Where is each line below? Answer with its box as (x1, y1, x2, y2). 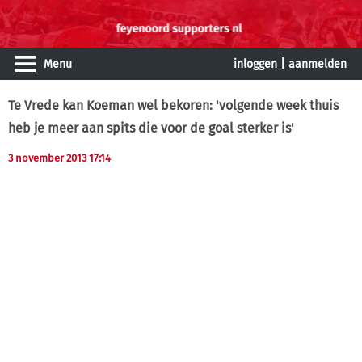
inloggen (234, 57, 277, 71)
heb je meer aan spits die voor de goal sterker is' (8, 120, 294, 136)
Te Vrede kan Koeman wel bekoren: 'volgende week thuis (8, 98, 339, 113)
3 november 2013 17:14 (8, 152, 111, 164)
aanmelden (288, 57, 347, 71)
